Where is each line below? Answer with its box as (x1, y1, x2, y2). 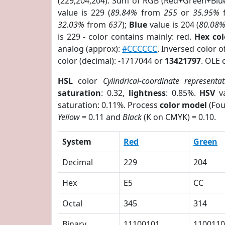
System (62, 136, 91, 147)
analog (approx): (58, 43, 123, 54)
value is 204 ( (147, 19, 199, 30)
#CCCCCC (122, 43, 158, 54)
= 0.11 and (80, 111, 123, 123)
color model (160, 99, 207, 110)
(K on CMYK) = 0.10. (142, 111, 216, 123)
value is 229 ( (58, 7, 111, 18)
